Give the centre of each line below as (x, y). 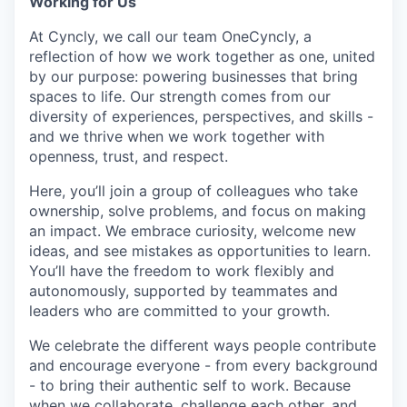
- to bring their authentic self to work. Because (190, 385)
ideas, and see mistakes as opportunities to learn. (200, 251)
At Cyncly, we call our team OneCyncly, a (170, 36)
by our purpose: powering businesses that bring (194, 76)
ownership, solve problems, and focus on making (198, 211)
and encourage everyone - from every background (203, 365)
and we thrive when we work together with (177, 136)
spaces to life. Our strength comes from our (180, 96)
